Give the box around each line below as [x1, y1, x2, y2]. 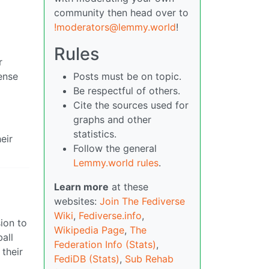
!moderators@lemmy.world [54, 21, 176, 34]
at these [109, 181, 148, 193]
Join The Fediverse [100, 195, 185, 208]
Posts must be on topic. [73, 70, 181, 83]
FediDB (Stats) [54, 253, 119, 265]
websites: [54, 195, 100, 208]
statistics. [73, 128, 116, 141]
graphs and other [73, 113, 151, 126]
